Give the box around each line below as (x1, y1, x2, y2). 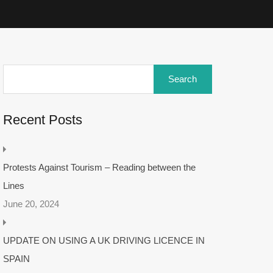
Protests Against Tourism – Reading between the (2, 162, 196, 172)
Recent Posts (2, 112, 82, 127)
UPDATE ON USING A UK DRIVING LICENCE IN (2, 235, 205, 246)
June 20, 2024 (2, 199, 59, 209)
